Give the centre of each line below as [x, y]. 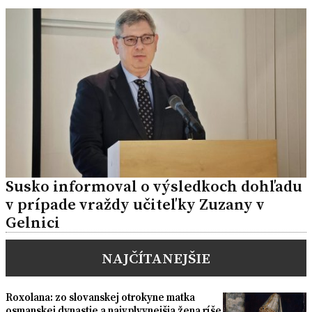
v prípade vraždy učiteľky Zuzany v [135, 205]
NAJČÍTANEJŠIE [156, 258]
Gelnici [33, 223]
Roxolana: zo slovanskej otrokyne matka [100, 297]
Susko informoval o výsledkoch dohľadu [154, 187]
